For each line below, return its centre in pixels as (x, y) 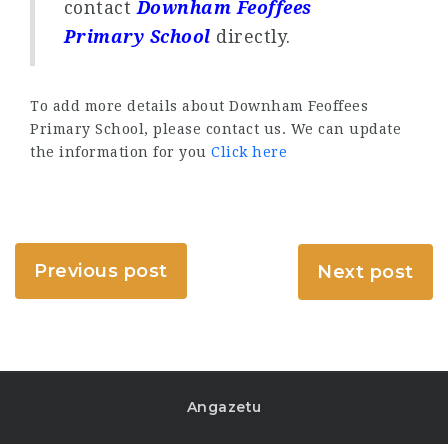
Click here (249, 152)
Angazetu (224, 406)
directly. (250, 36)
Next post (365, 271)
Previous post (101, 270)
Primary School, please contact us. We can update (215, 129)
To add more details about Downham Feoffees (199, 106)
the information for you (120, 152)
